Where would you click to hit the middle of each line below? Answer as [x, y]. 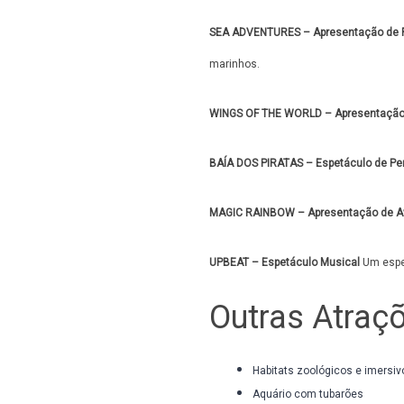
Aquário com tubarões [308, 394]
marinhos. [234, 64]
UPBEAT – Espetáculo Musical [285, 262]
